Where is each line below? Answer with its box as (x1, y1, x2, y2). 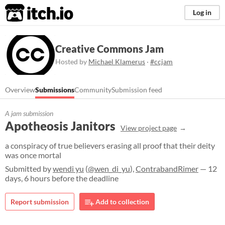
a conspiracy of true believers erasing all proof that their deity (5, 141, 215, 150)
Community (74, 85, 111, 94)
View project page (121, 124, 177, 132)
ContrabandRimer (136, 164, 198, 173)
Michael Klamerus (88, 57, 145, 66)
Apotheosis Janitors (5, 119, 116, 133)
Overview (5, 85, 35, 94)
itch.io (5, 3, 49, 23)
